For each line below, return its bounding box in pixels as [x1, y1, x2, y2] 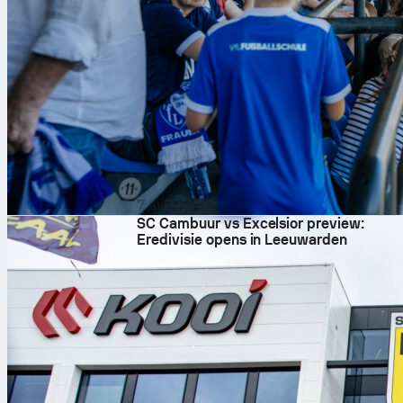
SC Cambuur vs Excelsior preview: [137, 215, 365, 232]
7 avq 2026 [137, 197, 208, 214]
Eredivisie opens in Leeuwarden [137, 231, 348, 248]
